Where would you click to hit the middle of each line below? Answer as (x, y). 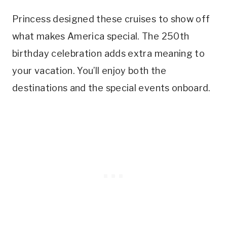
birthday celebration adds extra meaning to (109, 54)
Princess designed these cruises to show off (111, 19)
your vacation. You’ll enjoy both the (89, 71)
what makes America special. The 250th (101, 36)
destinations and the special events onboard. (111, 88)
